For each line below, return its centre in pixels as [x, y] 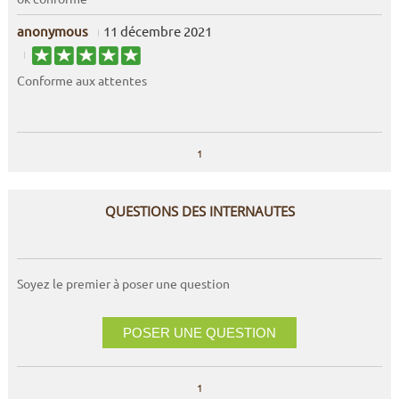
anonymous [52, 30]
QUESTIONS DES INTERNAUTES [199, 211]
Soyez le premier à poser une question [123, 283]
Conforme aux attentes [81, 80]
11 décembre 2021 [157, 30]
